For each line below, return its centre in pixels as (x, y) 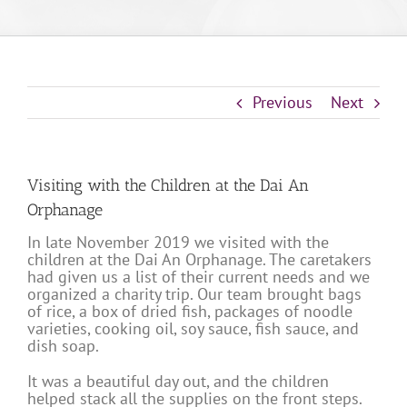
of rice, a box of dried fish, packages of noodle (190, 312)
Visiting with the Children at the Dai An (168, 186)
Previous (283, 103)
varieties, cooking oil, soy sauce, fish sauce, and (193, 329)
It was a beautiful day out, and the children (178, 382)
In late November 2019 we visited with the (178, 243)
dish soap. (63, 346)
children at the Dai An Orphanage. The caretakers (199, 260)
